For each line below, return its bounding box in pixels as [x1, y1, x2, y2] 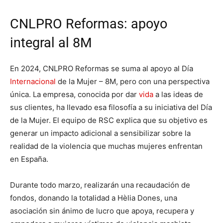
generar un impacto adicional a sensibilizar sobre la [10, 128, 191, 138]
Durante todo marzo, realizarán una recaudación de [10, 180, 190, 190]
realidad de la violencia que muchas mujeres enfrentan [10, 141, 203, 151]
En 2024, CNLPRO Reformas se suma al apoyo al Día [10, 63, 193, 73]
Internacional [10, 76, 56, 86]
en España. [10, 154, 48, 164]
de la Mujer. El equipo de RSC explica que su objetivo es [10, 115, 208, 125]
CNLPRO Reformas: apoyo [10, 15, 167, 32]
